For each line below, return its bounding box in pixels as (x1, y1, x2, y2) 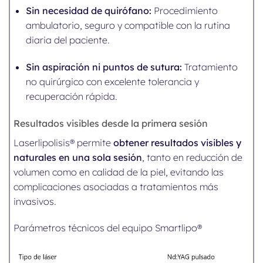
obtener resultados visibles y (113, 136, 242, 149)
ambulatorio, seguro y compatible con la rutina (26, 19, 231, 32)
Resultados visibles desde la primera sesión (14, 117, 208, 129)
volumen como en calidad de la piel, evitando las (14, 166, 224, 178)
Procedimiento (151, 5, 218, 17)
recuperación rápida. (26, 90, 118, 102)
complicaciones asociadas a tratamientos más (14, 180, 219, 193)
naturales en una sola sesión (14, 151, 143, 163)
